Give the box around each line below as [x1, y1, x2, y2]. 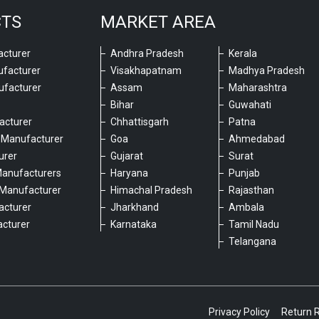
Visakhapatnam [110, 64, 182, 76]
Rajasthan [229, 184, 275, 196]
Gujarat [110, 150, 143, 162]
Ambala [229, 201, 265, 213]
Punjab [229, 167, 261, 179]
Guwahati [229, 98, 272, 110]
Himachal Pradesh [110, 184, 192, 196]
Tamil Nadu [229, 218, 280, 230]
